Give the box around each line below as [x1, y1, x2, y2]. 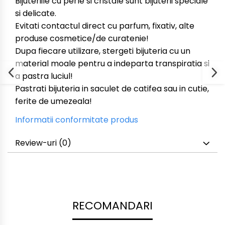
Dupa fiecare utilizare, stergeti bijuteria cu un [15, 45, 190, 57]
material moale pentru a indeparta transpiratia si [15, 57, 209, 69]
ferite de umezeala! [15, 95, 94, 107]
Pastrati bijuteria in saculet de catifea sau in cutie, [15, 82, 209, 94]
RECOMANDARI [72, 197, 153, 213]
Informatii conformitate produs [15, 114, 138, 126]
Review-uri [15, 137, 59, 149]
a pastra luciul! [15, 70, 73, 82]
